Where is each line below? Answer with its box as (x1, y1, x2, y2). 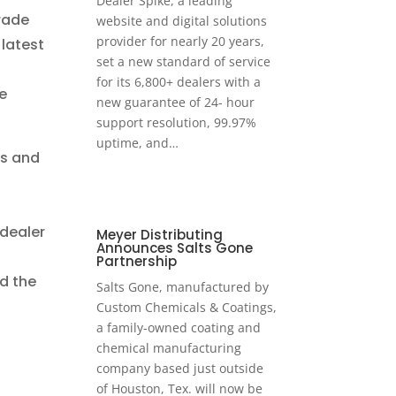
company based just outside (96, 360, 264, 377)
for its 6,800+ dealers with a (96, 73, 262, 91)
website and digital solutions (96, 12, 268, 30)
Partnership (96, 252, 178, 271)
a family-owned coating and (96, 319, 262, 337)
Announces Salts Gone (96, 239, 254, 258)
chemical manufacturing (96, 339, 242, 357)
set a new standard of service (96, 53, 271, 71)
